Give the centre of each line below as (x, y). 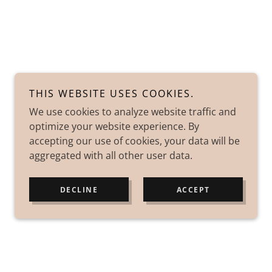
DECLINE (79, 189)
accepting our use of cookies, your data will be (134, 141)
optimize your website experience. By (114, 126)
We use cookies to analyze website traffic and (133, 112)
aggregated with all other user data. (111, 155)
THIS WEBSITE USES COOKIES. (112, 93)
